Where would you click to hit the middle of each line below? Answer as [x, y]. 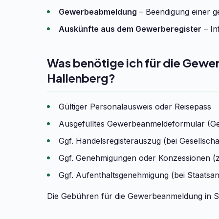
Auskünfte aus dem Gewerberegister [130, 29]
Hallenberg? [81, 78]
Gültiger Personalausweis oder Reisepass [135, 107]
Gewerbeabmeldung [98, 12]
